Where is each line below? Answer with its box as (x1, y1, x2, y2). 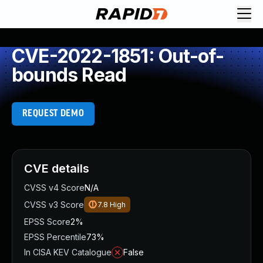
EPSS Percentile (24, 232, 86, 242)
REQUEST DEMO (22, 109, 85, 119)
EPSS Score (24, 217, 70, 227)
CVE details (24, 161, 89, 176)
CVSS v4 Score (24, 183, 85, 193)
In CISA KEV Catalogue (24, 247, 112, 257)
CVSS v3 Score (24, 200, 84, 210)
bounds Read (12, 63, 127, 86)
